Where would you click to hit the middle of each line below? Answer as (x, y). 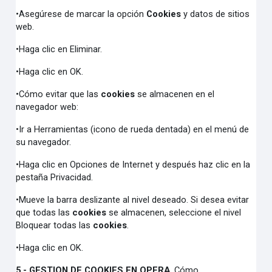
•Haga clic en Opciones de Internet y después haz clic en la (133, 165)
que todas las (44, 212)
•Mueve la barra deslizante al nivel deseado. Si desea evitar (133, 200)
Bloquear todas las (55, 225)
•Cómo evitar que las (59, 94)
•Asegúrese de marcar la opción (81, 14)
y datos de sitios (216, 14)
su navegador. (44, 142)
